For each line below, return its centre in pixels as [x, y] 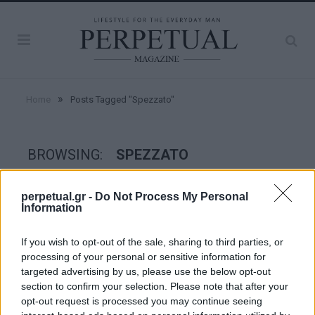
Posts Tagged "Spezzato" [122, 100]
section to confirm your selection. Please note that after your [155, 286]
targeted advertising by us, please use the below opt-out [146, 271]
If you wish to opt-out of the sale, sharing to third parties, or [152, 242]
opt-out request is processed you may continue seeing [142, 301]
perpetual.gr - [58, 197]
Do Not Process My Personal [172, 197]
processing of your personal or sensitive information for [143, 257]
